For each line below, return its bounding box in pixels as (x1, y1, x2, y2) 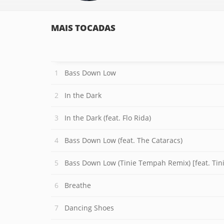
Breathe (64, 180, 91, 190)
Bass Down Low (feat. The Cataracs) (64, 135, 182, 145)
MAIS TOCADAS (51, 22, 115, 33)
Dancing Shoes (64, 203, 114, 212)
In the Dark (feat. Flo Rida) (64, 113, 151, 122)
